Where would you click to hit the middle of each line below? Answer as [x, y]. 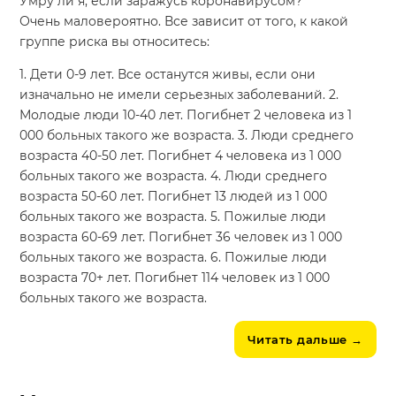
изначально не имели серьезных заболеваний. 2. [179, 95]
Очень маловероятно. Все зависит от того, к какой [184, 22]
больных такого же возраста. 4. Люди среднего [174, 176]
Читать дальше [297, 340]
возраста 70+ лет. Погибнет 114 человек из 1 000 [175, 278]
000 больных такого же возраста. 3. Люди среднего [187, 136]
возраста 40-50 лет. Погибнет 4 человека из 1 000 [181, 156]
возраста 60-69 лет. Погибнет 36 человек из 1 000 [181, 237]
